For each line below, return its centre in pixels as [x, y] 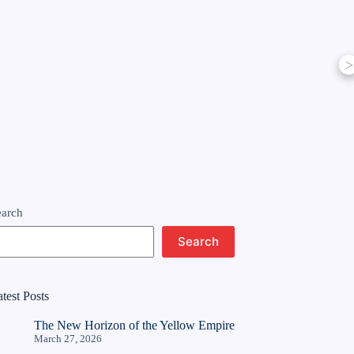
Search [199, 241]
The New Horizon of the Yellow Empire [135, 326]
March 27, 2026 [68, 339]
